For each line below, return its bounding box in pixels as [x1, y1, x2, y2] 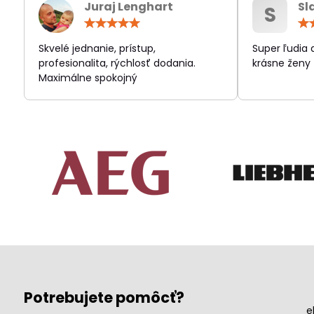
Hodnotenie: [174, 14, 240, 30]
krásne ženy [252, 56, 311, 70]
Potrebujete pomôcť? [23, 287, 184, 308]
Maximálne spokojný [38, 71, 137, 85]
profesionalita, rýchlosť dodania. [38, 56, 196, 70]
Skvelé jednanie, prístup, [38, 41, 156, 55]
